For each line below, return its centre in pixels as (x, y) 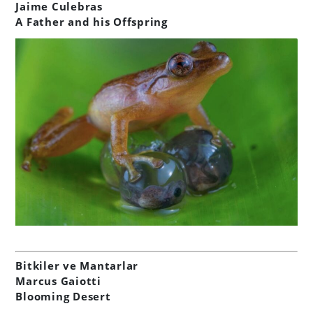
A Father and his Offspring (92, 21)
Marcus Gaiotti (58, 281)
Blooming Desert (63, 296)
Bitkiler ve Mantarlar (77, 265)
